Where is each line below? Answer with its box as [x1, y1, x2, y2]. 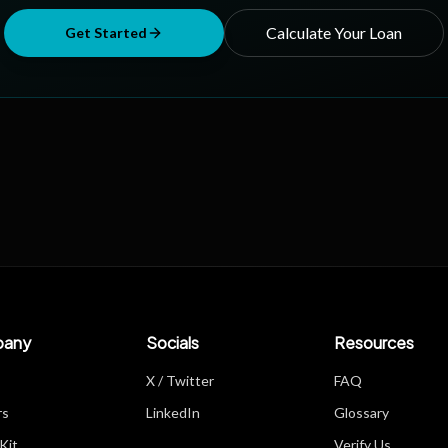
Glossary [333, 404, 389, 421]
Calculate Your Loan [266, 23, 402, 42]
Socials [146, 332, 200, 353]
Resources [333, 332, 414, 353]
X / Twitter [146, 372, 215, 389]
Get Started [65, 24, 147, 41]
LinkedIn [146, 404, 201, 421]
